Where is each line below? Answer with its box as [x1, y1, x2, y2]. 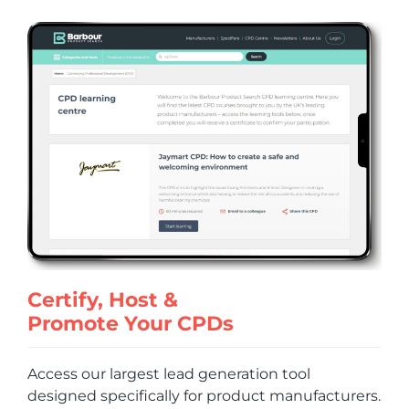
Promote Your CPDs [27, 311, 234, 337]
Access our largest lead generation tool [27, 365, 310, 383]
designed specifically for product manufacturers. [27, 387, 381, 405]
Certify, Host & [27, 288, 178, 313]
